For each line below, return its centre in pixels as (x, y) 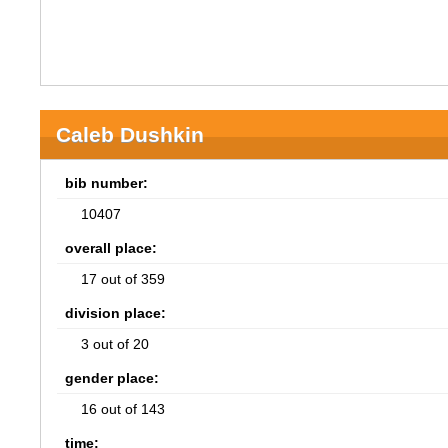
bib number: (107, 183)
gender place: (112, 378)
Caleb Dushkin (130, 134)
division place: (116, 313)
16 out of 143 (123, 409)
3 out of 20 (115, 344)
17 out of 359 (123, 279)
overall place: (111, 248)
